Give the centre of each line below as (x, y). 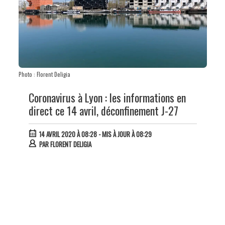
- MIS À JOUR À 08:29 (124, 134)
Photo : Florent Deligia (44, 75)
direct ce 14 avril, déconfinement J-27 (103, 111)
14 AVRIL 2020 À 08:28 (68, 134)
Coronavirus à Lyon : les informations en (107, 98)
